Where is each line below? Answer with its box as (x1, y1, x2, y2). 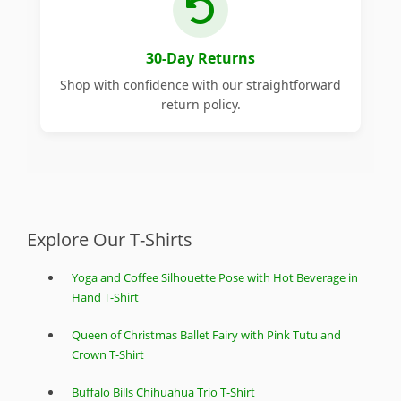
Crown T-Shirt (72, 346, 144, 363)
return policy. (160, 96, 241, 114)
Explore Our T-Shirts (27, 227, 192, 252)
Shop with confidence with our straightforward (60, 76, 341, 94)
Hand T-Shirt (72, 289, 139, 306)
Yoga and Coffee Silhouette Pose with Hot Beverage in (72, 269, 358, 286)
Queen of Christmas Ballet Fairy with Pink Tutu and (72, 327, 341, 344)
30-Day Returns (146, 48, 255, 69)
